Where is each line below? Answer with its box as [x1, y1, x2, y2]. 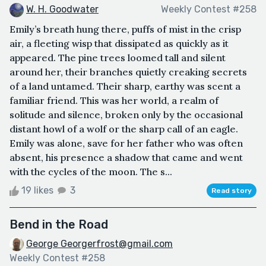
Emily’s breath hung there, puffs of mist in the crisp [9, 23, 241, 35]
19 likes [19, 184, 56, 196]
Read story [211, 186, 252, 195]
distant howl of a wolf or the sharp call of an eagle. [9, 122, 238, 135]
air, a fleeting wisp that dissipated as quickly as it [9, 37, 229, 49]
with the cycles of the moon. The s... [9, 165, 172, 178]
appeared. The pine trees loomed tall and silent [9, 51, 226, 64]
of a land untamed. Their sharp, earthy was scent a [9, 80, 240, 92]
